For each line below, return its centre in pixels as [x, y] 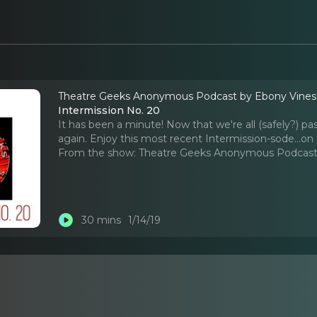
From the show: [97, 152]
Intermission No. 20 [109, 110]
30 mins [101, 220]
